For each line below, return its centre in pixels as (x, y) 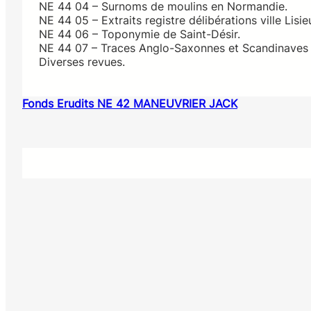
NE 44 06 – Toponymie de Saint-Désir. (140, 34)
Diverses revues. (82, 62)
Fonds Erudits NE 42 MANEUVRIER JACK (130, 104)
